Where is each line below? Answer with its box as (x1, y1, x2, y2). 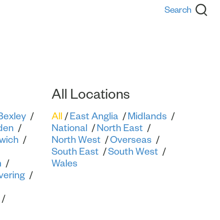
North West (51, 134, 101, 145)
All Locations (51, 86, 130, 102)
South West (108, 146, 158, 157)
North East (96, 122, 143, 133)
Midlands (127, 110, 167, 121)
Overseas (110, 134, 152, 145)
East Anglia (69, 110, 118, 121)
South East (51, 146, 99, 157)
